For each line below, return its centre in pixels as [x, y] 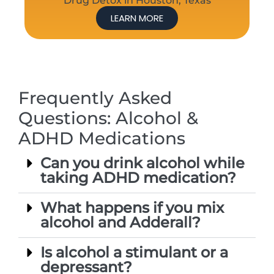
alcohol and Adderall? [120, 222]
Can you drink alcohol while [143, 163]
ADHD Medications [102, 138]
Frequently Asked [95, 98]
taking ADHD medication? [138, 177]
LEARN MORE [137, 18]
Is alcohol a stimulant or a [134, 252]
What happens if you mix [132, 207]
